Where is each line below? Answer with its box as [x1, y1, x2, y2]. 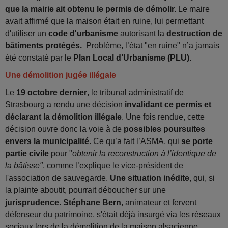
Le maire [176, 4, 210, 13]
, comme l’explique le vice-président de [43, 161, 183, 170]
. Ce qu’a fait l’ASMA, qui [89, 136, 181, 146]
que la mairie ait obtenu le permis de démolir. [5, 4, 176, 13]
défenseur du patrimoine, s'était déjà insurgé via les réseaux [5, 210, 221, 219]
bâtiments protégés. [5, 41, 84, 50]
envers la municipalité [5, 136, 89, 146]
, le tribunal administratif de [87, 88, 184, 97]
